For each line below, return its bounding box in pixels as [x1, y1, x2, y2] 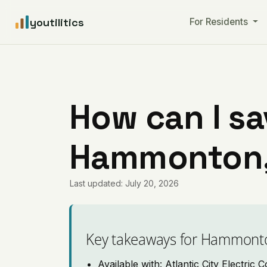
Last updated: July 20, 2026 [70, 178, 179, 188]
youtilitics [30, 15, 84, 29]
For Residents [189, 16, 250, 27]
